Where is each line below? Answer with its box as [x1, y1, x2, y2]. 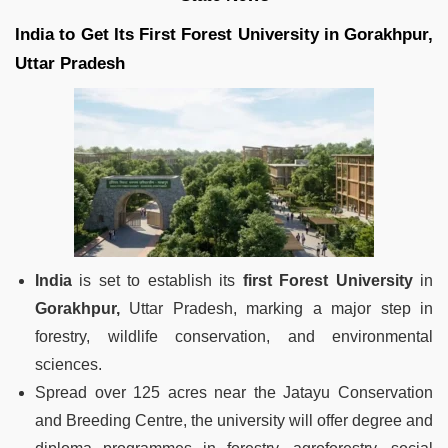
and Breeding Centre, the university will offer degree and [35, 411, 433, 429]
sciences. [35, 355, 102, 373]
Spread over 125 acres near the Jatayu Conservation [35, 383, 433, 401]
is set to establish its [72, 271, 243, 289]
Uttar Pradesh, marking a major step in [120, 299, 433, 317]
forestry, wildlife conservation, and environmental [35, 327, 433, 345]
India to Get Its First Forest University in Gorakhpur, [15, 24, 433, 44]
